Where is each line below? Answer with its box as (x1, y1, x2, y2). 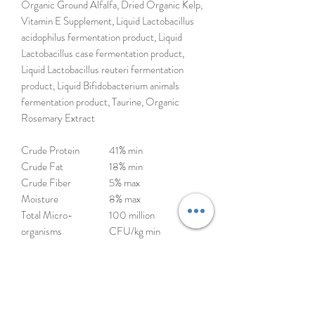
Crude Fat (21, 158, 63, 174)
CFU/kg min (109, 223, 160, 239)
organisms (21, 223, 62, 239)
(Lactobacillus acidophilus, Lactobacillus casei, (21, 255, 204, 271)
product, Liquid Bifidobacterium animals (21, 77, 179, 94)
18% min (109, 158, 143, 174)
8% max (109, 191, 141, 207)
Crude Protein (21, 142, 79, 158)
